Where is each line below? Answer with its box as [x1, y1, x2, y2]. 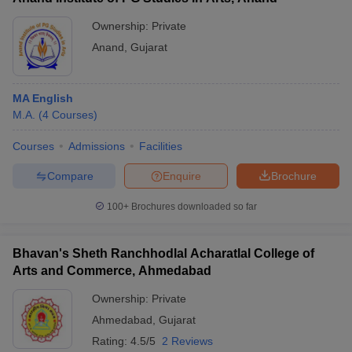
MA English [13, 92, 73, 104]
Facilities [139, 140, 182, 152]
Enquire [163, 169, 201, 182]
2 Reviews [162, 335, 213, 347]
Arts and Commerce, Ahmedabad [13, 264, 211, 277]
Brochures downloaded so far [129, 201, 257, 212]
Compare [46, 169, 93, 182]
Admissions [68, 140, 125, 152]
